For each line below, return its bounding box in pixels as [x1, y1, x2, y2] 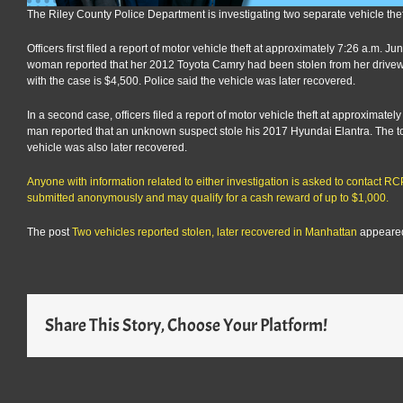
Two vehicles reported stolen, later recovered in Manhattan [72, 226, 357, 238]
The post [27, 226, 72, 238]
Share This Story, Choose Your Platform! [45, 314, 327, 336]
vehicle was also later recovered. [27, 141, 187, 154]
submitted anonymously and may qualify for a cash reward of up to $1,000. [27, 192, 389, 204]
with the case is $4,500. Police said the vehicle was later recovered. [27, 75, 355, 87]
